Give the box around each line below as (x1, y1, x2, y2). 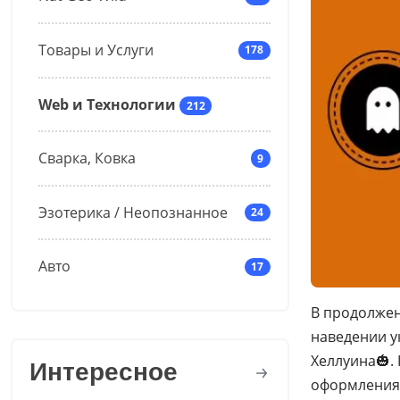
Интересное (29, 357, 178, 386)
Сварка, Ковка (37, 148, 136, 169)
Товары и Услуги (37, 39, 154, 60)
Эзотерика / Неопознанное (37, 202, 228, 222)
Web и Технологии (37, 94, 176, 114)
